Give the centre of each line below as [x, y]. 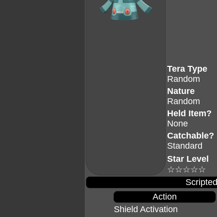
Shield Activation [146, 209]
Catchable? [191, 136]
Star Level [188, 159]
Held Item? [189, 113]
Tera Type [187, 69]
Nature [181, 91]
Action [164, 197]
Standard [185, 146]
